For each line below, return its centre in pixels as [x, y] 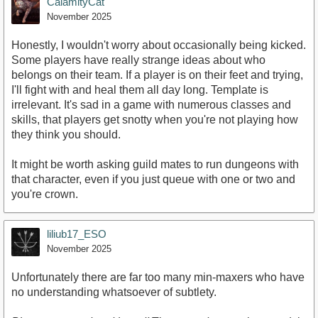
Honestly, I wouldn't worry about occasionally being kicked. [159, 45]
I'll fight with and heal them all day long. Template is [140, 89]
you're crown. [45, 194]
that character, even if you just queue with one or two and [153, 179]
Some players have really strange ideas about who [138, 60]
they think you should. [66, 134]
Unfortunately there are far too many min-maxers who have [158, 277]
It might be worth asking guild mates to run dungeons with [155, 164]
